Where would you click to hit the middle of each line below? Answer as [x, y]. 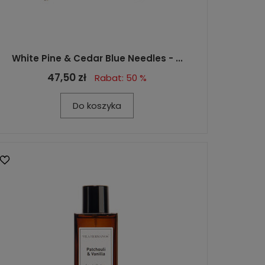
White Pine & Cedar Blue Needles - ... [97, 58]
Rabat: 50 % [121, 77]
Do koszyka [97, 105]
